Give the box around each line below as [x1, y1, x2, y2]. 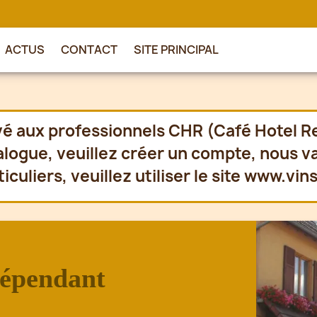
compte [191, 142, 251, 164]
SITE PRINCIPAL [134, 42, 219, 57]
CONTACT [61, 42, 118, 57]
